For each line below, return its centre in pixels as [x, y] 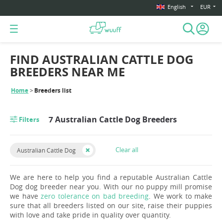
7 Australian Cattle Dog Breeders [113, 119]
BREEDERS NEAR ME [67, 72]
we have [25, 196]
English [177, 7]
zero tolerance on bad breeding [95, 196]
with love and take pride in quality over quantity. [90, 215]
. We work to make [180, 196]
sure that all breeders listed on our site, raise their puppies [111, 205]
